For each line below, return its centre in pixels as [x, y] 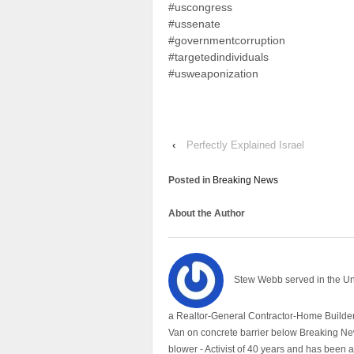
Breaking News [245, 180]
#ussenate [194, 24]
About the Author [207, 213]
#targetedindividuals [218, 57]
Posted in [190, 180]
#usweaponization [213, 74]
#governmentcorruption [227, 41]
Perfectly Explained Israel [245, 145]
